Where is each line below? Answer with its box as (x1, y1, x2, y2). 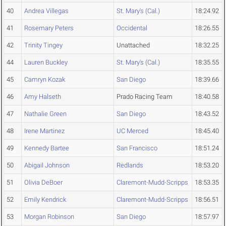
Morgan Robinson (24, 213, 74, 221)
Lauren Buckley (24, 59, 68, 67)
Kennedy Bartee (24, 144, 69, 152)
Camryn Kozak (24, 76, 65, 84)
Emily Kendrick (24, 196, 66, 204)
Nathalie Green (24, 110, 67, 118)
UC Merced (117, 127, 148, 135)
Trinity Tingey (24, 41, 63, 49)
